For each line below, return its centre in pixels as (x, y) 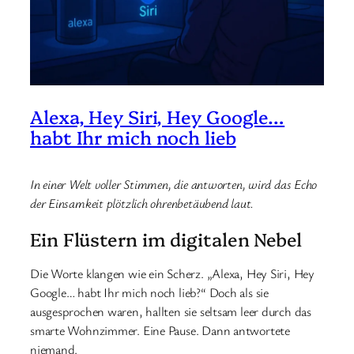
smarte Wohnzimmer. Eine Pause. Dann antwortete (160, 330)
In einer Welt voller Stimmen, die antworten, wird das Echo (174, 185)
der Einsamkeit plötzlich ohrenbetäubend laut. (142, 203)
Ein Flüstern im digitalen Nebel (166, 238)
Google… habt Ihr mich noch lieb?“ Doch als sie (149, 292)
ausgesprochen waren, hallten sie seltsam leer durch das (171, 311)
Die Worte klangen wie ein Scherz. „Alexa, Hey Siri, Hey (172, 273)
